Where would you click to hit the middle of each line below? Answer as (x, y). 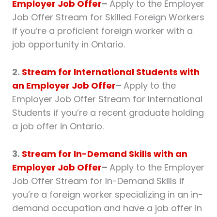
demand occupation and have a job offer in (107, 208)
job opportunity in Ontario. (68, 45)
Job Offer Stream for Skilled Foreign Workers (108, 17)
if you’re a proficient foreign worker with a (102, 31)
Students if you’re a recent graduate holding (108, 113)
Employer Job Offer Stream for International (107, 99)
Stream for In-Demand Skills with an (104, 154)
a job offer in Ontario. (58, 126)
